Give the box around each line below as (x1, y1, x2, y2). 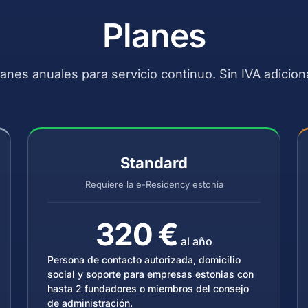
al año (178, 234, 213, 248)
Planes (102, 15, 206, 56)
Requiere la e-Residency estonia (85, 179, 223, 190)
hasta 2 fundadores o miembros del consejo (47, 283, 249, 294)
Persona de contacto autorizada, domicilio (47, 254, 241, 265)
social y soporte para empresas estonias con (47, 268, 254, 280)
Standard (120, 154, 188, 172)
